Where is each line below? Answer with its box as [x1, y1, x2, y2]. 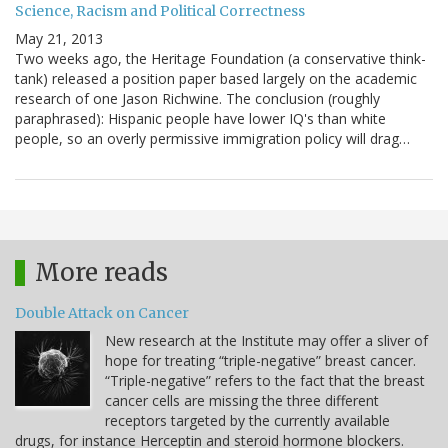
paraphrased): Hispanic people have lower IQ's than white [15, 109, 386, 129]
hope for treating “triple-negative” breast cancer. [105, 351, 416, 371]
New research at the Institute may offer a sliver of [105, 331, 428, 351]
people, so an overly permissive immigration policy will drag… [15, 129, 410, 149]
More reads [35, 257, 168, 289]
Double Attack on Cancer [15, 304, 189, 323]
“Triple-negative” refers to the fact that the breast [105, 371, 425, 391]
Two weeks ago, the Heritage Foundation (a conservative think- [15, 49, 426, 69]
